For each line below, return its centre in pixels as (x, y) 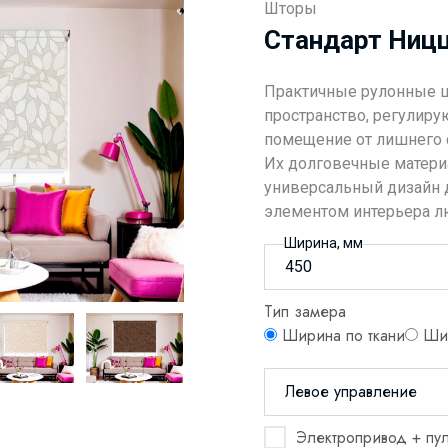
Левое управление (351, 391)
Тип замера (305, 311)
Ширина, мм (323, 242)
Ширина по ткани (343, 335)
